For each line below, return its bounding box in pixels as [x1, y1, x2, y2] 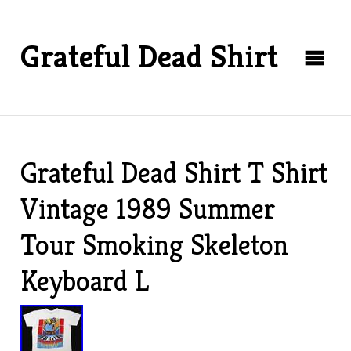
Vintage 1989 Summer [20, 191, 276, 226]
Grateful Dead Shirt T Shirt [20, 155, 328, 190]
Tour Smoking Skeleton [20, 227, 289, 262]
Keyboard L [20, 263, 150, 299]
